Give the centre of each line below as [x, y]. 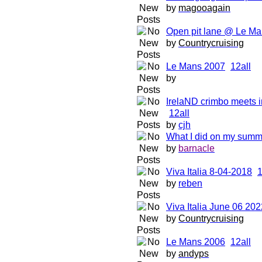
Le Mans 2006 [196, 242]
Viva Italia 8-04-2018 [209, 172]
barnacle [196, 148]
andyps [194, 254]
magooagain [204, 8]
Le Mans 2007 [196, 66]
